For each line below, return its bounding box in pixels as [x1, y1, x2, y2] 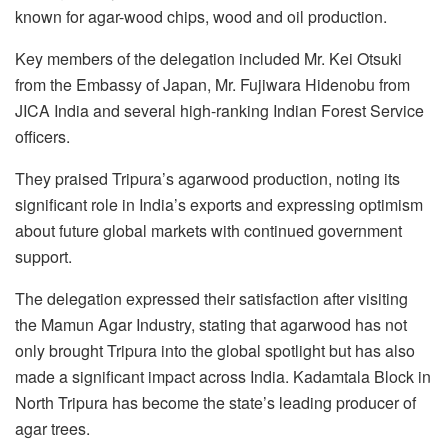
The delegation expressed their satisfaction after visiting [15, 286, 408, 310]
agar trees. [15, 416, 90, 440]
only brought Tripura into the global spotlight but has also [15, 338, 415, 362]
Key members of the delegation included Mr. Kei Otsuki [15, 46, 402, 70]
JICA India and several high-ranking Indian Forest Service [15, 98, 424, 122]
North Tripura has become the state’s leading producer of [15, 390, 416, 414]
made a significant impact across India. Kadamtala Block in [15, 364, 431, 388]
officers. [15, 124, 70, 148]
